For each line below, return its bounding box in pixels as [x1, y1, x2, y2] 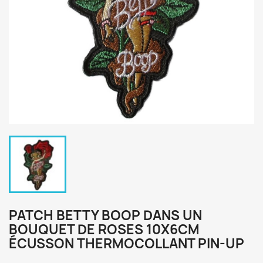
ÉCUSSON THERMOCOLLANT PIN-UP [9, 235, 244, 252]
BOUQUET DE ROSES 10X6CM [9, 221, 200, 238]
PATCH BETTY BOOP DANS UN [9, 207, 202, 224]
